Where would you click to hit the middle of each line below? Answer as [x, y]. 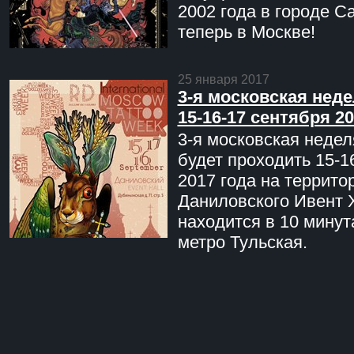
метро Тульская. [242, 242]
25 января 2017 [223, 79]
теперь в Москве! [246, 32]
